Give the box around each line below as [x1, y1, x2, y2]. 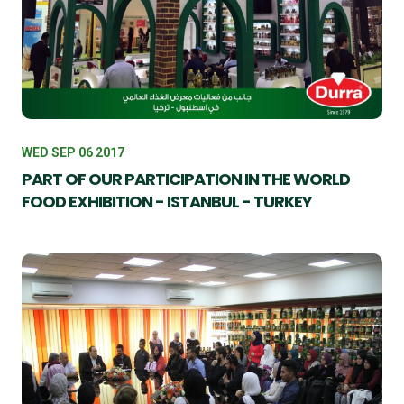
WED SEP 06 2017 [22, 144, 124, 160]
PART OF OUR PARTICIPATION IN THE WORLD [22, 167, 350, 190]
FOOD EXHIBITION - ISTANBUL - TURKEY [22, 189, 312, 213]
